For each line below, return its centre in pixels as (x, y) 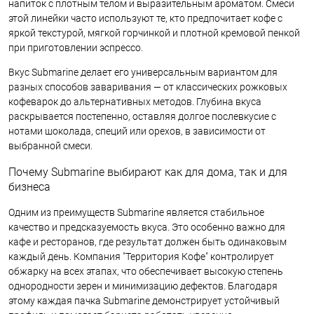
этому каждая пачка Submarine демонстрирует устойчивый (144, 300)
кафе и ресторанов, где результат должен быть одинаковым (148, 241)
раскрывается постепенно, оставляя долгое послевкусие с (142, 116)
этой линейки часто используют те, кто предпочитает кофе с (145, 18)
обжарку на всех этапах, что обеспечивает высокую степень (146, 271)
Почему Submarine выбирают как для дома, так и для (148, 172)
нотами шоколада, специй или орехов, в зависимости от (137, 131)
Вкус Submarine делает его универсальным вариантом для (143, 72)
